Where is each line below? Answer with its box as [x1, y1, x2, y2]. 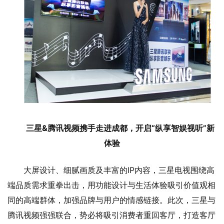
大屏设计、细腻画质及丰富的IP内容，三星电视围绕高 [23, 164, 214, 175]
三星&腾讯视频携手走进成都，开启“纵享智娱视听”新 [25, 122, 214, 133]
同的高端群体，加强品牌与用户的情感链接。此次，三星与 [7, 194, 215, 205]
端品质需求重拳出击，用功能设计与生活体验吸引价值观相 [7, 179, 215, 190]
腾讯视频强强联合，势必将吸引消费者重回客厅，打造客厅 [7, 209, 215, 220]
